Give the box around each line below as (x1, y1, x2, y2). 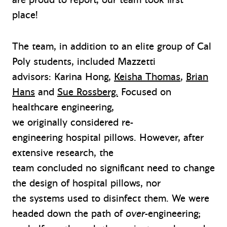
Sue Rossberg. (57, 86, 118, 99)
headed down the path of (12, 207, 126, 220)
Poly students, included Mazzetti (12, 55, 156, 68)
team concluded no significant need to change (12, 162, 215, 175)
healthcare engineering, (12, 101, 114, 114)
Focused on (118, 86, 171, 99)
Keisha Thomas (114, 70, 180, 84)
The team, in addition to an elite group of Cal (12, 40, 211, 53)
